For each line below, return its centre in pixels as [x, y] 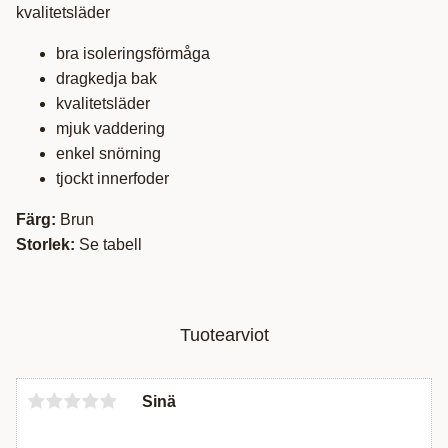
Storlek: [45, 244]
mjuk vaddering [110, 128]
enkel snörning [108, 153]
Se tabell [108, 244]
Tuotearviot [224, 334]
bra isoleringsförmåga [133, 53]
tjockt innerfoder [112, 178]
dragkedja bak [106, 78]
